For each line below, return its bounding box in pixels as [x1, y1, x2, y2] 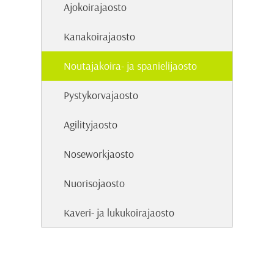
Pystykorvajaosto [64, 88, 139, 103]
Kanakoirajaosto [64, 29, 136, 44]
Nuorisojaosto [64, 176, 125, 191]
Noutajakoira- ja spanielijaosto [64, 59, 198, 73]
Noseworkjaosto [64, 147, 135, 161]
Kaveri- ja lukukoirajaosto [64, 206, 175, 220]
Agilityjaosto [64, 117, 118, 132]
